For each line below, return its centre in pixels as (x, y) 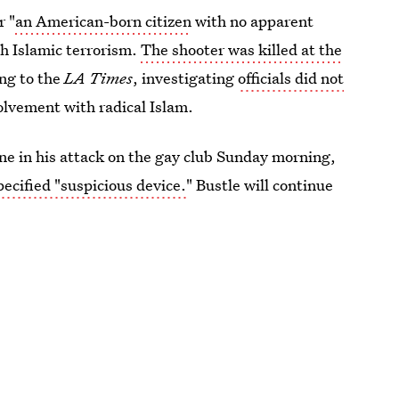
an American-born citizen (104, 21)
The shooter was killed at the (242, 49)
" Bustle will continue (260, 185)
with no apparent (253, 21)
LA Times (99, 78)
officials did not (291, 78)
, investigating (186, 78)
